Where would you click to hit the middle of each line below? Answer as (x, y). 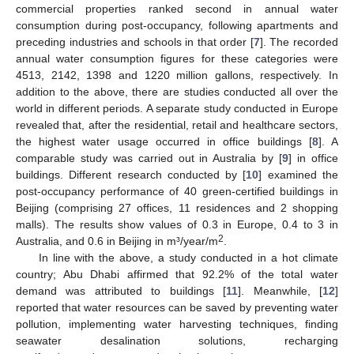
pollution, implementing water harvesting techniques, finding (177, 324)
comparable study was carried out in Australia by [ (149, 158)
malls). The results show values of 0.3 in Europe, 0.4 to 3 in (177, 224)
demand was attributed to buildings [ (121, 290)
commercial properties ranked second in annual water (177, 8)
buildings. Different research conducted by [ (131, 174)
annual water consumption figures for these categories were (177, 58)
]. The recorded (299, 41)
